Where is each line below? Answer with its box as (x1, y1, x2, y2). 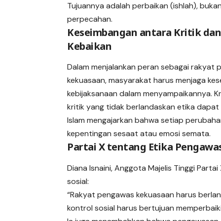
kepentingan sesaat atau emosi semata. (67, 128, 211, 139)
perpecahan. (67, 13, 113, 24)
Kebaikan (67, 39, 112, 53)
